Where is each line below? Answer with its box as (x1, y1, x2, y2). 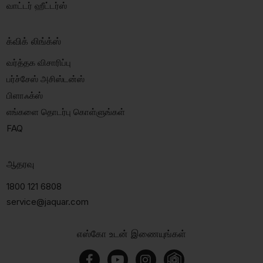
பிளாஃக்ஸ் (6, 89, 43, 101)
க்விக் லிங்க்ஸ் (6, 35, 61, 47)
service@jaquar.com (6, 195, 89, 207)
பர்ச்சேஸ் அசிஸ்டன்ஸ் (6, 73, 85, 85)
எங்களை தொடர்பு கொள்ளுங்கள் (6, 106, 125, 117)
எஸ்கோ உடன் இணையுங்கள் (77, 227, 186, 240)
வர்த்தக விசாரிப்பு (6, 56, 71, 68)
